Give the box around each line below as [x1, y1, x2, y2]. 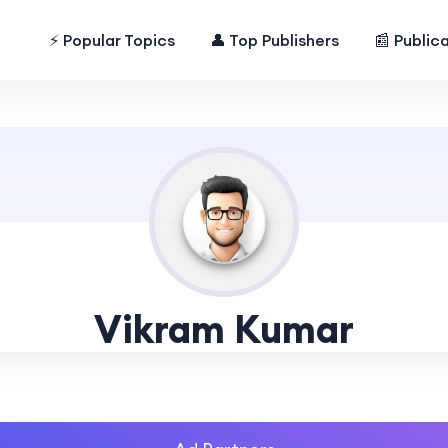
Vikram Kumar [94, 305, 354, 353]
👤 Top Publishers [210, 30, 340, 50]
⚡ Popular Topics [49, 30, 176, 50]
